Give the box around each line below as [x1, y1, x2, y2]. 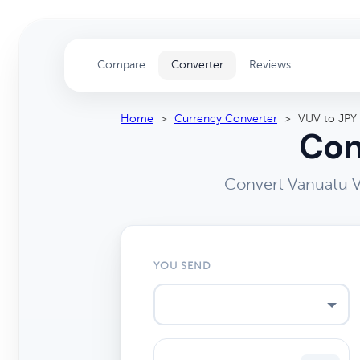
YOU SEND [153, 260, 212, 272]
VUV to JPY [298, 112, 357, 125]
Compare [97, 59, 145, 71]
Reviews [249, 59, 291, 71]
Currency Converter [174, 112, 277, 125]
